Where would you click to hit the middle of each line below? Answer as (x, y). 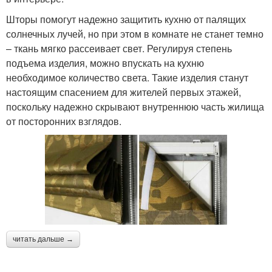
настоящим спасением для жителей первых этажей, (124, 92)
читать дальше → (43, 240)
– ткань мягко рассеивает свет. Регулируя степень (119, 48)
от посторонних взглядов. (64, 121)
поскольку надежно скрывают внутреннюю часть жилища (135, 106)
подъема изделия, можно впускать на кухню (105, 63)
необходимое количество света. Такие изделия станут (127, 77)
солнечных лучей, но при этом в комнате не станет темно (135, 33)
